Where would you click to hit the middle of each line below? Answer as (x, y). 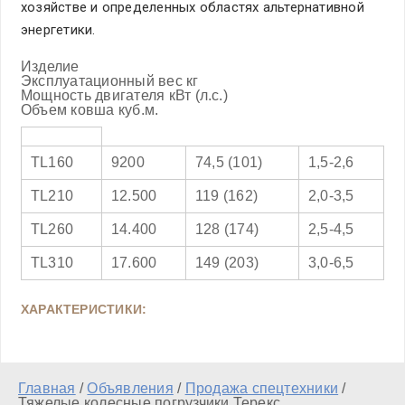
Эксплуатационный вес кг (110, 81)
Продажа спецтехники (262, 388)
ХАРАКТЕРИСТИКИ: (84, 309)
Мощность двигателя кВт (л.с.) (124, 95)
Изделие (50, 66)
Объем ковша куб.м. (90, 110)
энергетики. (58, 30)
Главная (47, 388)
